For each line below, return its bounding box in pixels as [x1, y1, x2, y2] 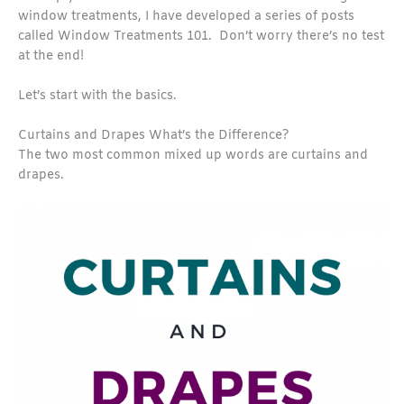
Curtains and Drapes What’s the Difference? [18, 126, 289, 144]
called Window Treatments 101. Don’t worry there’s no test [18, 28, 384, 46]
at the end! [18, 48, 84, 66]
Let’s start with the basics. [18, 87, 177, 106]
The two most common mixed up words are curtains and [18, 146, 368, 164]
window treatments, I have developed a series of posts [18, 8, 354, 26]
